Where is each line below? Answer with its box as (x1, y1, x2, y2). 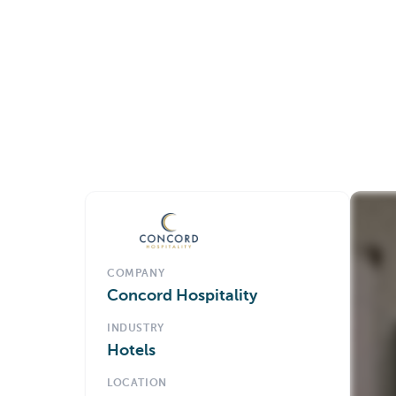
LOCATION (107, 378, 167, 389)
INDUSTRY (107, 324, 164, 334)
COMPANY (107, 269, 165, 279)
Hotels (107, 343, 156, 359)
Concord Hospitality (107, 288, 257, 304)
